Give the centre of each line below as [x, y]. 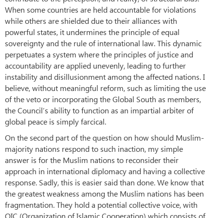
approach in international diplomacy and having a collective [105, 171]
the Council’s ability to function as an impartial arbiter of [99, 110]
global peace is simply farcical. [55, 121]
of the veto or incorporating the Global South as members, [103, 99]
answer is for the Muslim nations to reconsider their [92, 160]
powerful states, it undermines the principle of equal [92, 32]
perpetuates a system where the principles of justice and [99, 54]
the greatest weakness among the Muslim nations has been [104, 193]
